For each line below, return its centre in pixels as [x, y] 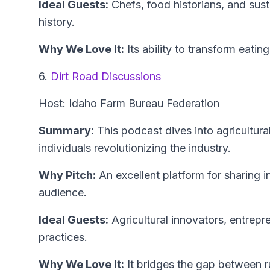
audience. [63, 193]
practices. [63, 237]
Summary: [66, 131]
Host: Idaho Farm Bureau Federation [129, 104]
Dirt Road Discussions [106, 77]
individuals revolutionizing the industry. [135, 148]
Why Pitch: [67, 175]
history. [57, 22]
